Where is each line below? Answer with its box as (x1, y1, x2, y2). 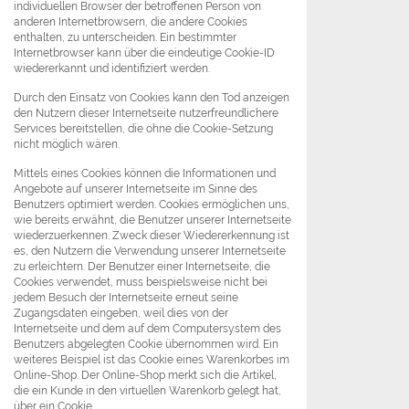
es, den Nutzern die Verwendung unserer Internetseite (14, 244, 286, 258)
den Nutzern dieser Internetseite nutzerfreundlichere (14, 106, 278, 121)
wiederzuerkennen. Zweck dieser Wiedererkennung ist (14, 228, 289, 243)
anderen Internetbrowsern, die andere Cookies (14, 15, 247, 29)
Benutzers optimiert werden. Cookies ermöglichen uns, (14, 197, 289, 212)
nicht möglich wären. (14, 137, 120, 152)
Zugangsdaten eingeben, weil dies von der (14, 306, 228, 320)
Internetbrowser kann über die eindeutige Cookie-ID (14, 46, 275, 60)
